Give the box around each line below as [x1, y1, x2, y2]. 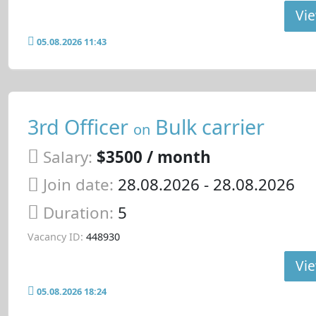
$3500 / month [96, 145, 211, 168]
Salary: [42, 145, 92, 168]
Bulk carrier [150, 112, 265, 140]
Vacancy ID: [27, 229, 83, 243]
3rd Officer [27, 112, 133, 140]
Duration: [42, 202, 118, 224]
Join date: [42, 174, 114, 196]
